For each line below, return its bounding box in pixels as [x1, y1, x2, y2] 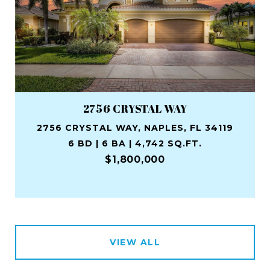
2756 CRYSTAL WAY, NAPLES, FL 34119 [37, 122, 233, 133]
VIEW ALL [110, 237, 160, 248]
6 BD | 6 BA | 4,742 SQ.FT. [68, 138, 202, 149]
